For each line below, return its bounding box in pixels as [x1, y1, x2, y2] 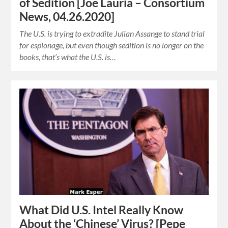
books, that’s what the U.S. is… [19, 51, 117, 62]
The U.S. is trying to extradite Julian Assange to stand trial [19, 28, 205, 38]
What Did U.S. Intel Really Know [19, 203, 184, 217]
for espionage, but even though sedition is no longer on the [19, 40, 204, 50]
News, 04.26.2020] [19, 9, 115, 23]
